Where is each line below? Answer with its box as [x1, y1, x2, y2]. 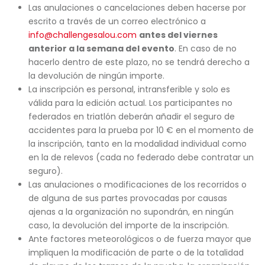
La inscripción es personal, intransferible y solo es [28, 83, 230, 95]
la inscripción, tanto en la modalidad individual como [28, 138, 247, 150]
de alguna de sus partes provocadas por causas [28, 192, 227, 204]
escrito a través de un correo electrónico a [28, 15, 206, 27]
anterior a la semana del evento [28, 43, 174, 54]
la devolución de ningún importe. [28, 70, 164, 82]
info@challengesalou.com [28, 29, 137, 41]
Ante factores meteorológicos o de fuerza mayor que [28, 233, 251, 245]
